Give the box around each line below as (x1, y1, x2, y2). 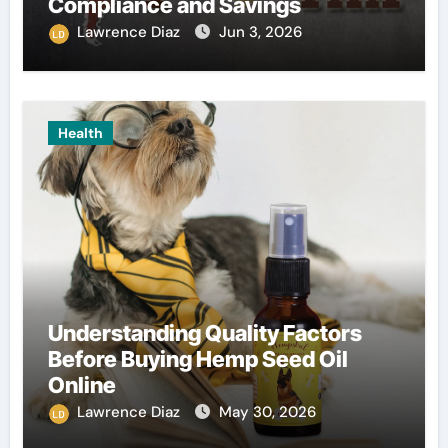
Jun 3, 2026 (218, 22, 302, 43)
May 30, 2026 (218, 402, 316, 423)
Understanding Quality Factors (47, 320, 362, 347)
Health (57, 124, 103, 143)
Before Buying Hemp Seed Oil (47, 346, 348, 373)
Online (47, 372, 116, 399)
